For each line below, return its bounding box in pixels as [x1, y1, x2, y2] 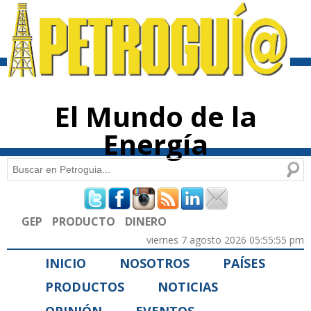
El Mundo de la [54, 97, 257, 136]
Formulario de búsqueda [7, 183, 212, 212]
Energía [103, 125, 208, 164]
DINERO [125, 213, 167, 229]
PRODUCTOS [45, 278, 124, 296]
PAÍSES [223, 254, 265, 271]
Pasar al [126, 2, 151, 12]
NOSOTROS [119, 254, 190, 271]
